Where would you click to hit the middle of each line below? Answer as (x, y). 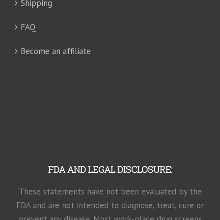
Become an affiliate (56, 51)
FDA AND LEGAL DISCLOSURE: (110, 169)
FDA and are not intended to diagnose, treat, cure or (110, 205)
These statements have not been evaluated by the (110, 191)
